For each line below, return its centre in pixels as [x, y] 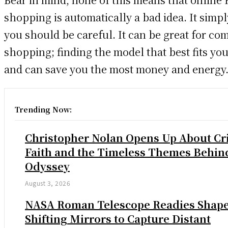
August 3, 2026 [48, 183]
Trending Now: [43, 109]
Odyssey [47, 166]
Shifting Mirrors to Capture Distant [118, 218]
